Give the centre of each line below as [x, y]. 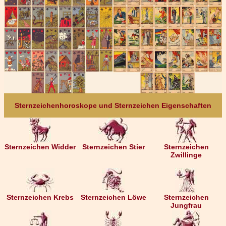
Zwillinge [186, 155]
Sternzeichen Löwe [113, 197]
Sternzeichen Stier [113, 147]
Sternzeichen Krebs [40, 197]
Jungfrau [186, 205]
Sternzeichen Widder [40, 147]
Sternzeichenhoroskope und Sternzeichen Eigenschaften [113, 105]
